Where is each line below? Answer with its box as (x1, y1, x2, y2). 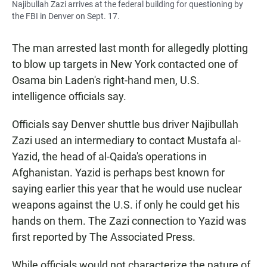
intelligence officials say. (12, 90, 126, 103)
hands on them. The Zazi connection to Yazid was (12, 215, 246, 228)
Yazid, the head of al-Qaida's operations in (12, 150, 207, 163)
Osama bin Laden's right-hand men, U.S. (12, 74, 200, 87)
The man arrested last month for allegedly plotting (12, 42, 248, 55)
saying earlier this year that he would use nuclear (12, 182, 242, 195)
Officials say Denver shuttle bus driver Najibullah (12, 118, 238, 131)
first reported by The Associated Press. (12, 231, 195, 244)
